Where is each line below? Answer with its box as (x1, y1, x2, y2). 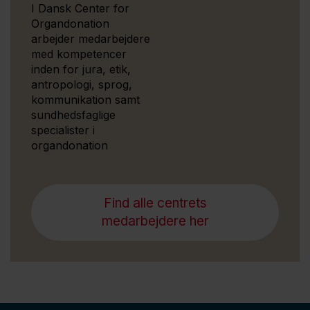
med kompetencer (31, 46, 127, 61)
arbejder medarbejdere (31, 31, 150, 46)
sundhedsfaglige (31, 107, 116, 122)
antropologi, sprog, (31, 77, 132, 91)
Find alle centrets (103, 194, 207, 211)
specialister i (31, 122, 95, 137)
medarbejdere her (101, 212, 209, 229)
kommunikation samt (31, 92, 140, 107)
